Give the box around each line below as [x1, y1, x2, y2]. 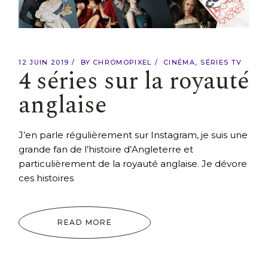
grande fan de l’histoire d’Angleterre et [19, 143, 194, 155]
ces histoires [19, 172, 74, 184]
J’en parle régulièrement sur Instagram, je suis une [19, 129, 248, 141]
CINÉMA [163, 57, 195, 66]
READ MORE [57, 217, 112, 227]
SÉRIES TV [200, 57, 242, 66]
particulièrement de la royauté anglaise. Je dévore [19, 157, 248, 169]
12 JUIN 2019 [19, 57, 69, 66]
